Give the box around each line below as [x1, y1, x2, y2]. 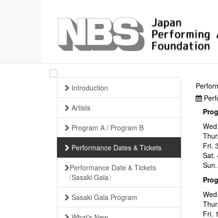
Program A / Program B [70, 123, 144, 133]
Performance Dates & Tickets [70, 143, 162, 153]
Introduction [70, 83, 108, 93]
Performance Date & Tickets [70, 163, 156, 173]
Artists [70, 103, 91, 113]
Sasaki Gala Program [70, 192, 137, 202]
